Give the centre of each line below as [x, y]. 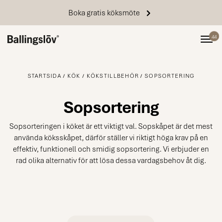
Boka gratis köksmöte [104, 12]
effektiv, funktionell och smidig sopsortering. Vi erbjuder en [111, 149]
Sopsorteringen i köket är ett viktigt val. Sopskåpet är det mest [111, 126]
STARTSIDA [45, 76]
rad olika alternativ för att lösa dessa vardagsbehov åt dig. [111, 160]
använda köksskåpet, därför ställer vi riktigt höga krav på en [111, 138]
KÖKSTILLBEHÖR [113, 76]
